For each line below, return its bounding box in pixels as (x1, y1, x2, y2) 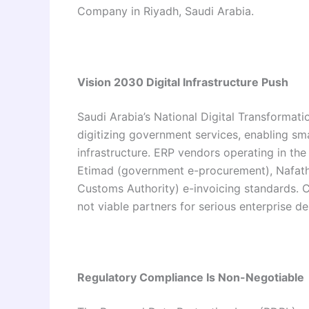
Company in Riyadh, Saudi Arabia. (77, 3, 254, 18)
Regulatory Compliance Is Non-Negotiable (77, 270, 304, 284)
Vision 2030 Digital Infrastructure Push (77, 74, 288, 89)
